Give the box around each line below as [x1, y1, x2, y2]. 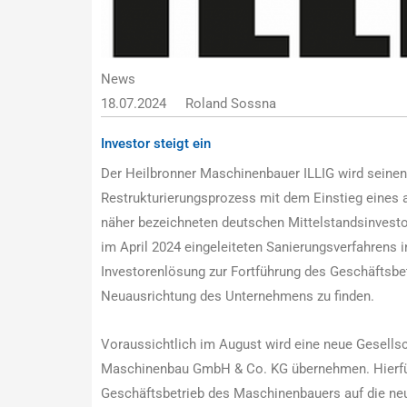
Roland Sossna [185, 94, 277, 112]
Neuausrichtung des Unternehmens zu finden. [100, 287, 374, 304]
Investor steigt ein [100, 134, 211, 152]
